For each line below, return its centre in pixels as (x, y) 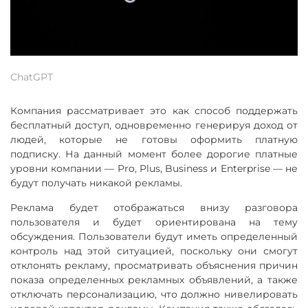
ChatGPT (32, 77)
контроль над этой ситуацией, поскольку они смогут (154, 251)
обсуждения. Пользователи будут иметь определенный (154, 236)
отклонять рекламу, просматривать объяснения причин (154, 265)
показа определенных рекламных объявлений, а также (154, 279)
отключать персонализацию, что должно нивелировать (154, 294)
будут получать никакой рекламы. (96, 183)
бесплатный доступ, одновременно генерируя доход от (154, 125)
